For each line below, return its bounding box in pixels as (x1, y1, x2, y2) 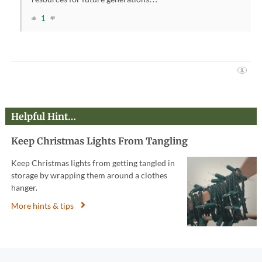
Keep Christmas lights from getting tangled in (11, 158, 175, 168)
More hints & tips (11, 201, 74, 211)
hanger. (11, 182, 37, 193)
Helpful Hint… (11, 111, 76, 123)
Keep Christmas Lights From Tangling (11, 135, 188, 147)
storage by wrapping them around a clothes (11, 170, 167, 181)
